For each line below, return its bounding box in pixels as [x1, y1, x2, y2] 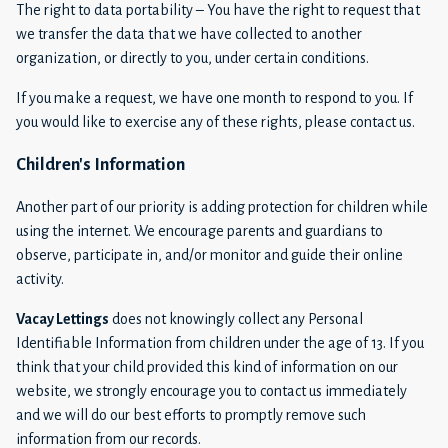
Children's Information [16, 154, 185, 174]
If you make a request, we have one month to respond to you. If [16, 89, 413, 106]
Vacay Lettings [16, 311, 109, 328]
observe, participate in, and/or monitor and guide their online [16, 247, 403, 264]
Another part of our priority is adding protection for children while [16, 199, 428, 216]
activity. [16, 271, 64, 288]
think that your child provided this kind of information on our [16, 359, 398, 376]
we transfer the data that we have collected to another [16, 25, 362, 42]
